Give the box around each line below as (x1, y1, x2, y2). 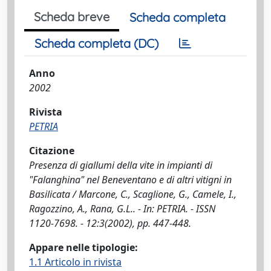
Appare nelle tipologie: (29, 241, 138, 254)
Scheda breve (34, 9, 109, 24)
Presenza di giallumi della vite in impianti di (29, 158, 212, 172)
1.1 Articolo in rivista (29, 255, 122, 269)
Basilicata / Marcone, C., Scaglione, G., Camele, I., (29, 188, 237, 201)
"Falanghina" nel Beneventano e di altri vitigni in (29, 173, 232, 186)
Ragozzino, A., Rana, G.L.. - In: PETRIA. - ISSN (29, 202, 215, 215)
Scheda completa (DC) (34, 36, 158, 51)
